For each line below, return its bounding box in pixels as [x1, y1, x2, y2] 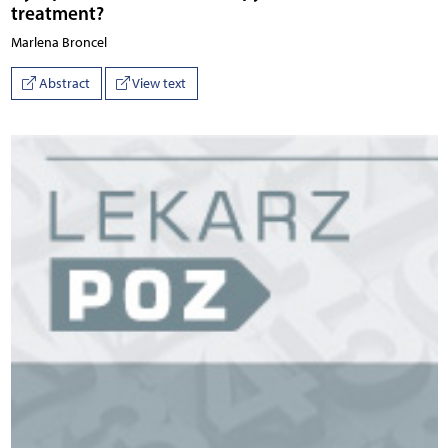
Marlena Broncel [10, 33, 107, 51]
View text [130, 75, 186, 93]
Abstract [36, 75, 90, 93]
